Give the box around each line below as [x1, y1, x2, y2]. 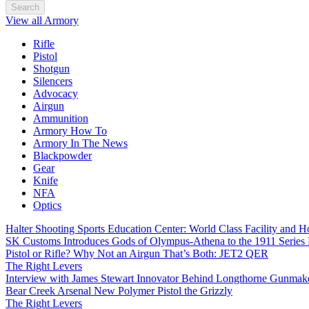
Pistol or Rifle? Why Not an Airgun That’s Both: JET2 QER [6, 248, 268, 259]
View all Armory [6, 14, 79, 26]
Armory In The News [33, 137, 128, 149]
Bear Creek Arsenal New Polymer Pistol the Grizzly [6, 285, 232, 297]
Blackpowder [33, 150, 92, 161]
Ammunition [33, 112, 88, 124]
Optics [33, 199, 61, 211]
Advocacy [33, 88, 78, 99]
